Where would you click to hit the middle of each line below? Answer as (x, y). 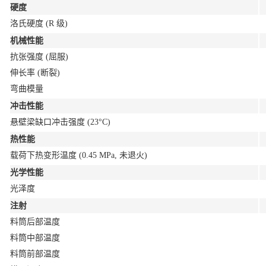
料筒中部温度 (35, 238)
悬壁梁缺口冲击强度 (49, 122)
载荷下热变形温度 (45, 155)
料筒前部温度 (35, 254)
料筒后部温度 (35, 222)
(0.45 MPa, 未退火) (113, 155)
